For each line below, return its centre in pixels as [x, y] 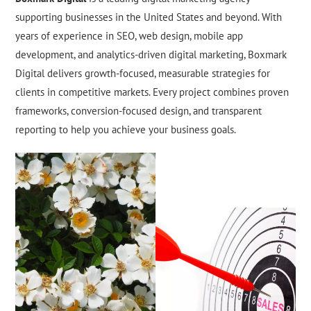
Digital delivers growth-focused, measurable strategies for [143, 74]
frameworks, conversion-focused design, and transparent [139, 111]
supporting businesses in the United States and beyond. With [149, 17]
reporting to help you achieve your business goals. [126, 130]
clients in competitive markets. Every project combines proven [152, 92]
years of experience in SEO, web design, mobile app [129, 36]
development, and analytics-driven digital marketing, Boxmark [151, 55]
